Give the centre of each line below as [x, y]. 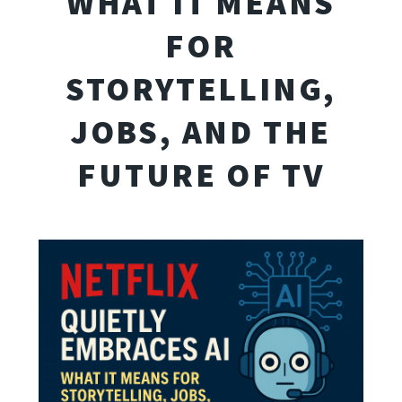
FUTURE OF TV [201, 175]
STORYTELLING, [201, 89]
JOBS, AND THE [201, 132]
